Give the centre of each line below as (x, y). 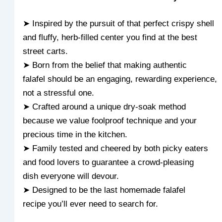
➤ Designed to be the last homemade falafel (104, 190)
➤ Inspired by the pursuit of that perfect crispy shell (119, 23)
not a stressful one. (59, 93)
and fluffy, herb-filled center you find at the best (110, 37)
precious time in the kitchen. (75, 134)
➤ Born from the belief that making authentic (105, 65)
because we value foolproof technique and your (110, 120)
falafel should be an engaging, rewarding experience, (120, 79)
